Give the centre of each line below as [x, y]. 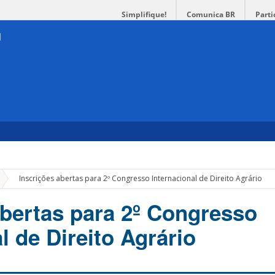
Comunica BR [211, 14]
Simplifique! [144, 14]
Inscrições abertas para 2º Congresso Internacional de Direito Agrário [141, 179]
